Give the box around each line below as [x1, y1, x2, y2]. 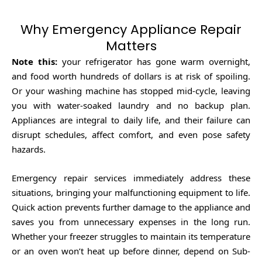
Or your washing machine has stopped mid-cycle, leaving [12, 85, 250, 97]
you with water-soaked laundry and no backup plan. [12, 99, 250, 112]
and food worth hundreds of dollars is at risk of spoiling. [12, 70, 250, 82]
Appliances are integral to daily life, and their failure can [12, 114, 250, 126]
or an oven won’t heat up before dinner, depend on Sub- [12, 245, 250, 257]
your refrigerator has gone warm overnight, [57, 56, 250, 68]
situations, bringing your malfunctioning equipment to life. [12, 187, 250, 199]
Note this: [12, 56, 57, 68]
